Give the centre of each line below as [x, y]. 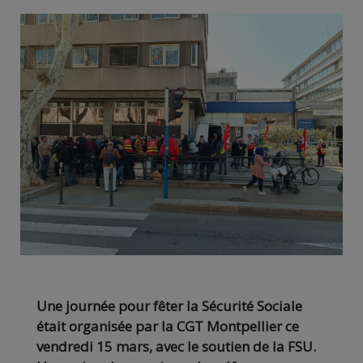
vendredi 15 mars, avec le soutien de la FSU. [176, 347]
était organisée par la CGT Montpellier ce [168, 327]
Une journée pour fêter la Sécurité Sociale [169, 306]
